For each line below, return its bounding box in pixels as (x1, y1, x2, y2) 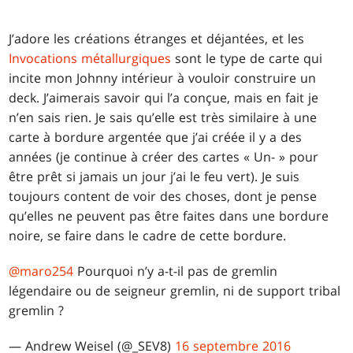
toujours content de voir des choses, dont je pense (9, 188, 318, 206)
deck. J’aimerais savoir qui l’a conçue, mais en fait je (9, 89, 319, 107)
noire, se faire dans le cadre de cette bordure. (9, 227, 287, 245)
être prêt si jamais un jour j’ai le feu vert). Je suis (9, 168, 300, 186)
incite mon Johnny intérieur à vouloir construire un (9, 69, 317, 87)
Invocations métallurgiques (9, 50, 172, 68)
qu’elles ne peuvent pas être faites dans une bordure (9, 207, 329, 225)
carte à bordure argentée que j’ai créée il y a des (9, 128, 303, 147)
